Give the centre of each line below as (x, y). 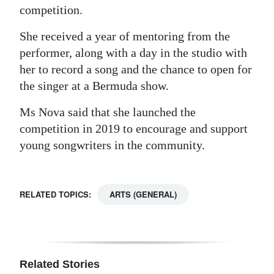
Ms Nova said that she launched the (108, 112)
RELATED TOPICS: (55, 194)
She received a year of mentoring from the (125, 36)
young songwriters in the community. (112, 145)
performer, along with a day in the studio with (133, 53)
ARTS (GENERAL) (143, 194)
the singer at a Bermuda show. (94, 86)
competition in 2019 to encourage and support (134, 129)
